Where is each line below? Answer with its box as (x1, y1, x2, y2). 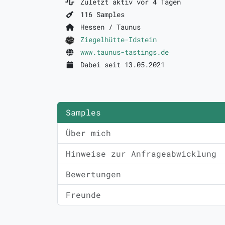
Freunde (66, 189, 101, 200)
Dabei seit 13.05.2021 (76, 60, 165, 70)
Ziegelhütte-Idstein (80, 35, 157, 44)
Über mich (66, 128, 111, 139)
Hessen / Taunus (76, 22, 141, 32)
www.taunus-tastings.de (80, 47, 169, 57)
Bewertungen (66, 169, 121, 180)
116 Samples (76, 10, 125, 19)
